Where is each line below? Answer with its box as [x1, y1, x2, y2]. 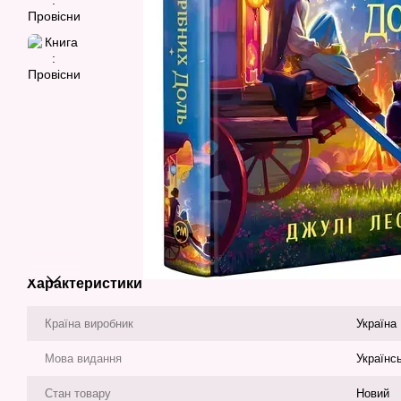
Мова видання [45, 352, 122, 365]
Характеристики [27, 276, 142, 291]
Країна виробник [45, 317, 133, 330]
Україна [356, 317, 397, 330]
